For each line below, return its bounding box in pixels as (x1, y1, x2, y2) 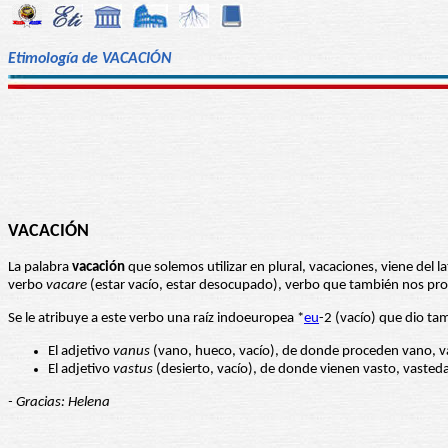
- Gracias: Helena (8, 395, 110, 411)
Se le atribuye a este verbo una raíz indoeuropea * (8, 311, 304, 327)
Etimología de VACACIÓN (8, 50, 172, 67)
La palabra (8, 260, 72, 276)
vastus (113, 362, 153, 378)
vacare (46, 278, 87, 294)
